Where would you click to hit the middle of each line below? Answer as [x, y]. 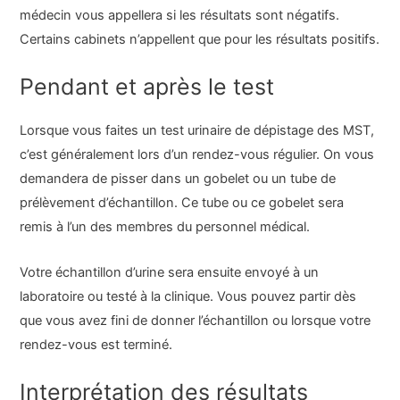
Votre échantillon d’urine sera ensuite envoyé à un [170, 272]
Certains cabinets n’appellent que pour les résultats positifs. [200, 39]
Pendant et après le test [147, 87]
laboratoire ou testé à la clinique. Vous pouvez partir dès [188, 296]
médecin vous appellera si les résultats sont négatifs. [180, 15]
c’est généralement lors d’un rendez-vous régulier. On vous [197, 155]
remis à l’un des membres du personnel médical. [165, 227]
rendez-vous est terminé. [96, 344]
